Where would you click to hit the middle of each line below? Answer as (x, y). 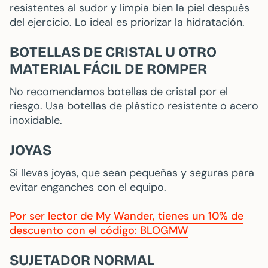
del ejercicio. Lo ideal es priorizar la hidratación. (127, 22)
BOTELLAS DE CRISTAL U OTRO (113, 52)
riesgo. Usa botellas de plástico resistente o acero (134, 106)
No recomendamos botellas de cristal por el (119, 92)
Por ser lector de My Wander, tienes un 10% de (127, 216)
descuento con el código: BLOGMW (99, 231)
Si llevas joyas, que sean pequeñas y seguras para (132, 173)
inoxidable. (36, 121)
